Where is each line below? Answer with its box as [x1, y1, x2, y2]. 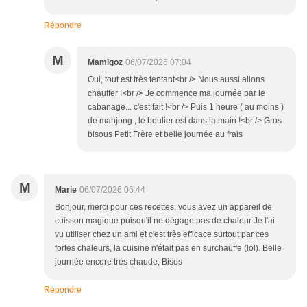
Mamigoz [88, 58, 123, 68]
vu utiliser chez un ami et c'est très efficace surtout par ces [55, 230, 269, 240]
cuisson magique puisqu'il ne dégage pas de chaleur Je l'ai [55, 216, 275, 226]
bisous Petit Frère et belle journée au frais [88, 130, 243, 140]
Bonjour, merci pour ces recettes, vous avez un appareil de [55, 202, 272, 212]
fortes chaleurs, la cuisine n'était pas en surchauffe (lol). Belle [55, 243, 282, 254]
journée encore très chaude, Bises [55, 257, 182, 267]
